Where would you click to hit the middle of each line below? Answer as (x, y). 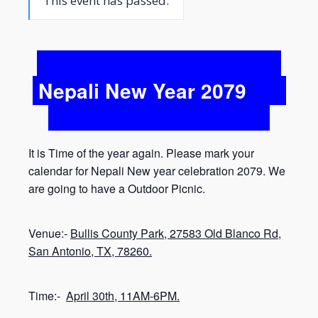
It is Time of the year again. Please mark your (141, 153)
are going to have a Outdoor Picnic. (117, 189)
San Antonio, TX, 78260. (90, 251)
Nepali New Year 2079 (142, 91)
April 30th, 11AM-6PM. (123, 296)
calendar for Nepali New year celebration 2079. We (157, 171)
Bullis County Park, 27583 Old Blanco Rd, (176, 234)
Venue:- (49, 234)
